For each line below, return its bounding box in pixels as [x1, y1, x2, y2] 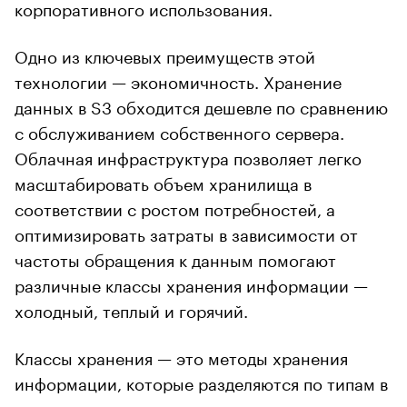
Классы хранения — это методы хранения [15, 342, 348, 369]
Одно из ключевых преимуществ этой [15, 41, 315, 67]
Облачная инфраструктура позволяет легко [15, 143, 362, 169]
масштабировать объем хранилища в [15, 168, 312, 194]
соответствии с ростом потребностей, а [15, 194, 335, 220]
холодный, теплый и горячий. [15, 295, 248, 322]
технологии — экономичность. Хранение [15, 66, 342, 93]
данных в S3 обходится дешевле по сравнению [15, 92, 388, 118]
